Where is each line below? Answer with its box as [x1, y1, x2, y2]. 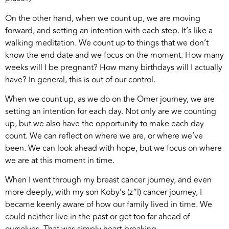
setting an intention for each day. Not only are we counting [5, 105, 216, 118]
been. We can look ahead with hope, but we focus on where [5, 142, 222, 154]
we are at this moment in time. [5, 154, 114, 167]
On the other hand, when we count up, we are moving [5, 12, 200, 25]
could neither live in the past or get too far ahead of [5, 211, 190, 223]
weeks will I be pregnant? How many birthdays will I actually [5, 61, 222, 74]
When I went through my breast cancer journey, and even [5, 174, 212, 187]
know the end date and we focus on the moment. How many [5, 49, 224, 61]
